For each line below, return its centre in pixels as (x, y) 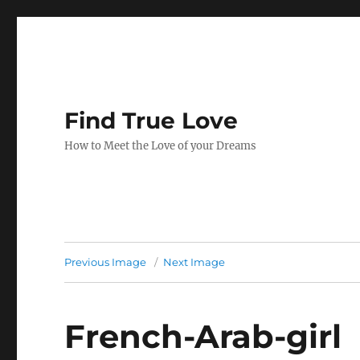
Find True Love (151, 121)
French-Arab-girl (203, 336)
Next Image (194, 262)
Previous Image (106, 262)
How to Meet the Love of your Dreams (161, 146)
